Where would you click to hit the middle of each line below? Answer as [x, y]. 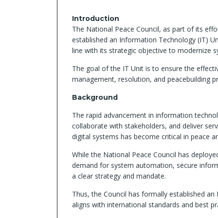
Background [95, 97]
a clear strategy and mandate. [119, 176]
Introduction [96, 18]
